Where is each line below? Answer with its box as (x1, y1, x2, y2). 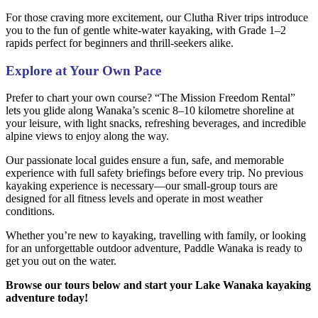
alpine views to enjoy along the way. (6, 130, 169, 143)
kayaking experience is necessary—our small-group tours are (6, 180, 278, 192)
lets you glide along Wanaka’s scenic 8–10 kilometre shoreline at (6, 104, 294, 117)
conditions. (6, 205, 55, 218)
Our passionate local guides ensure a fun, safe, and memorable (6, 154, 284, 167)
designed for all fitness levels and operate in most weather (6, 192, 263, 205)
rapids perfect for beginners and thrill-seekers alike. (6, 36, 234, 49)
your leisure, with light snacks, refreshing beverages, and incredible (6, 117, 306, 130)
